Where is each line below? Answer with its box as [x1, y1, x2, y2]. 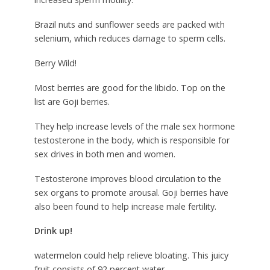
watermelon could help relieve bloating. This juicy [34, 250, 228, 262]
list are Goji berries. [34, 95, 110, 107]
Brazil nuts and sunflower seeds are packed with [34, 18, 225, 30]
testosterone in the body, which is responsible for [34, 134, 230, 146]
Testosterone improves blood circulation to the [34, 172, 221, 184]
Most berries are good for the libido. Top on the [34, 81, 225, 93]
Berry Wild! [34, 57, 77, 69]
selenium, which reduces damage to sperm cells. [34, 32, 225, 44]
